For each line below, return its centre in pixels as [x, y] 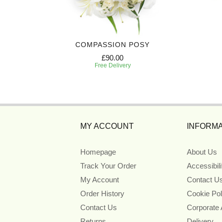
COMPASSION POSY [112, 45]
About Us [202, 152]
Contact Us [99, 208]
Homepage [98, 152]
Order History [102, 194]
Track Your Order [108, 166]
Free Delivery [112, 66]
